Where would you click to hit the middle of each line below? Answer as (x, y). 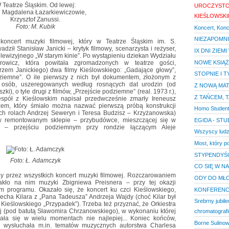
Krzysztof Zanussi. (35, 19)
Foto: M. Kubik (35, 26)
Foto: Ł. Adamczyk (35, 160)
